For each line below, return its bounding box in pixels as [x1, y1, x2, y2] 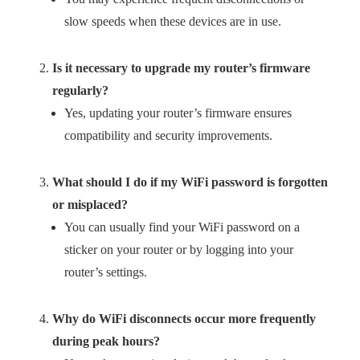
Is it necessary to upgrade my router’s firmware [52, 61, 310, 75]
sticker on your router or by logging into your [64, 243, 293, 256]
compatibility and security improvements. [64, 129, 272, 142]
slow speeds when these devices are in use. [64, 14, 281, 28]
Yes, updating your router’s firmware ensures [64, 106, 292, 120]
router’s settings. [64, 265, 147, 279]
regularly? [52, 84, 108, 97]
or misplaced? [52, 198, 128, 211]
